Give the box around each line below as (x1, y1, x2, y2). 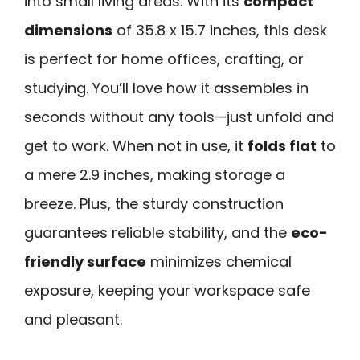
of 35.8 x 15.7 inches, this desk (112, 19, 327, 40)
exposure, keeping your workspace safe (24, 280, 310, 301)
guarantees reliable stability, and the (24, 222, 291, 243)
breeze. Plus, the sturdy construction (24, 193, 284, 214)
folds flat (247, 135, 317, 156)
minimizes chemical (146, 251, 292, 272)
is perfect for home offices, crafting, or (24, 48, 304, 69)
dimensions (24, 19, 112, 40)
